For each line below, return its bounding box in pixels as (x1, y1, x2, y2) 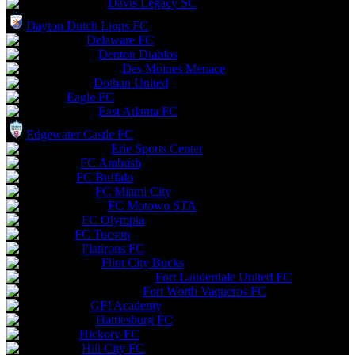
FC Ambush (80, 156, 141, 170)
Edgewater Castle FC (26, 128, 133, 141)
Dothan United (94, 76, 168, 90)
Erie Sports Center (111, 142, 203, 155)
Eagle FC (67, 90, 114, 104)
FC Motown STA (108, 199, 197, 212)
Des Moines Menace (122, 62, 225, 75)
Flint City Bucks (101, 256, 184, 269)
